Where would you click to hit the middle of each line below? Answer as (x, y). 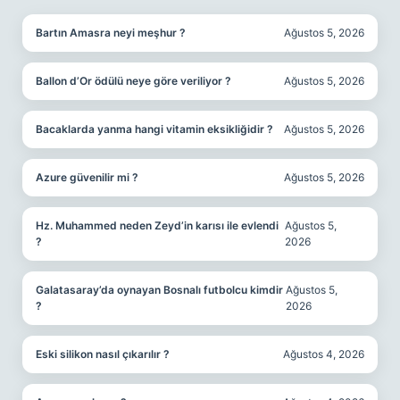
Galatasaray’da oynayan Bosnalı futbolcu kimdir (159, 290)
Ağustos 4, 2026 (324, 354)
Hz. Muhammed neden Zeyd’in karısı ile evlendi (157, 225)
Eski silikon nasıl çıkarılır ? (103, 354)
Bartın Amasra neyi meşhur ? (111, 33)
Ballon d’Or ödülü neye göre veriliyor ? (133, 81)
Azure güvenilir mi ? (87, 177)
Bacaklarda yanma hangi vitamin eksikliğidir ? (154, 129)
